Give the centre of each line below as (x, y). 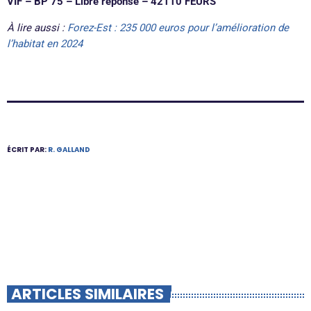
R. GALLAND (69, 149)
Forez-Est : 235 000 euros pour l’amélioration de (178, 27)
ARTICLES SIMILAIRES (88, 294)
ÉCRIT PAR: (27, 149)
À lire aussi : (37, 27)
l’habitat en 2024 (45, 43)
